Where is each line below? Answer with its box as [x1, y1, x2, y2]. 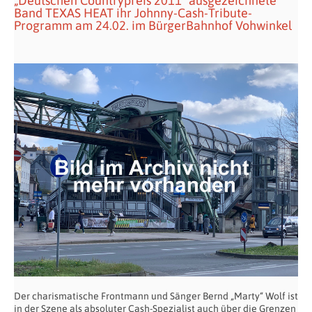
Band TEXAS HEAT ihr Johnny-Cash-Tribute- [14, 6, 252, 20]
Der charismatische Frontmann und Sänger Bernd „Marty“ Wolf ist [14, 290, 298, 302]
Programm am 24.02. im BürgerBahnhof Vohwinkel [14, 18, 292, 33]
